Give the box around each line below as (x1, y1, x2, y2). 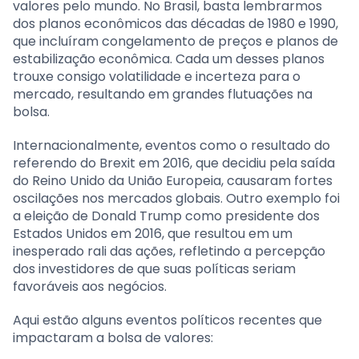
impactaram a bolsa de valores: (13, 329, 213, 348)
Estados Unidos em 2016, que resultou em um (13, 224, 292, 244)
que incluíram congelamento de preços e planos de (13, 32, 338, 51)
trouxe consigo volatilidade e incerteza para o (13, 67, 301, 87)
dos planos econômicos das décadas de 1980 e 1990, (13, 14, 338, 34)
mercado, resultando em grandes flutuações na (13, 85, 313, 104)
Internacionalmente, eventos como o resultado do (13, 136, 330, 155)
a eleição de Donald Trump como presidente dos (13, 207, 320, 226)
